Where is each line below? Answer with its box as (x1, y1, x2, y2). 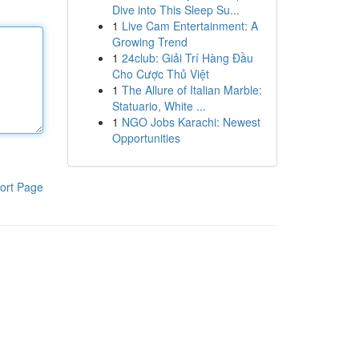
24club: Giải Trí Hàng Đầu (121, 50, 253, 66)
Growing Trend (111, 34, 188, 50)
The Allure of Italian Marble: (121, 82, 262, 98)
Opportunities (111, 130, 180, 146)
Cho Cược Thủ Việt (111, 66, 209, 82)
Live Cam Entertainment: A (121, 18, 258, 34)
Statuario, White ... (111, 98, 206, 114)
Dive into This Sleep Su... (111, 2, 240, 18)
